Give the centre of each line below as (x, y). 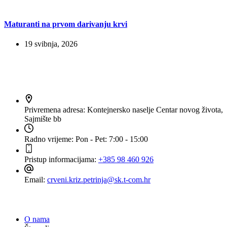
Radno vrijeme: (50, 139)
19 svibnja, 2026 (51, 44)
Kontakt (22, 71)
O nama (37, 219)
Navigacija (20, 199)
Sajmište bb (43, 119)
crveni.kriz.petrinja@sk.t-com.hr (99, 179)
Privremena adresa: (56, 109)
